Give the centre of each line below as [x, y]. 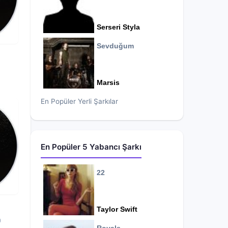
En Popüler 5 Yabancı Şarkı [91, 147]
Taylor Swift [117, 209]
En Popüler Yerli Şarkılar [79, 101]
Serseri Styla [118, 27]
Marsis [108, 82]
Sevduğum [115, 46]
